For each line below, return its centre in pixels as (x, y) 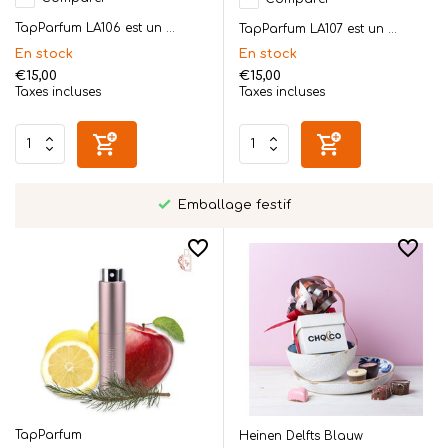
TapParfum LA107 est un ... (318, 28)
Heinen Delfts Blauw (301, 436)
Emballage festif (232, 204)
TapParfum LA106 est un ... (95, 27)
